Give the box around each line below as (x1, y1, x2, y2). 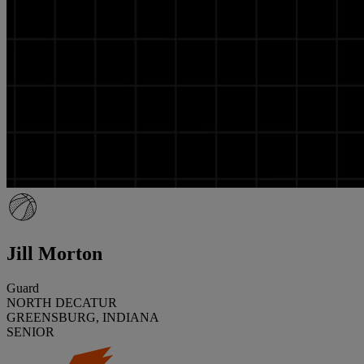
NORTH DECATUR (6, 295, 117, 310)
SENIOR (6, 324, 54, 339)
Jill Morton (6, 242, 102, 264)
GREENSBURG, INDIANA (6, 310, 159, 324)
